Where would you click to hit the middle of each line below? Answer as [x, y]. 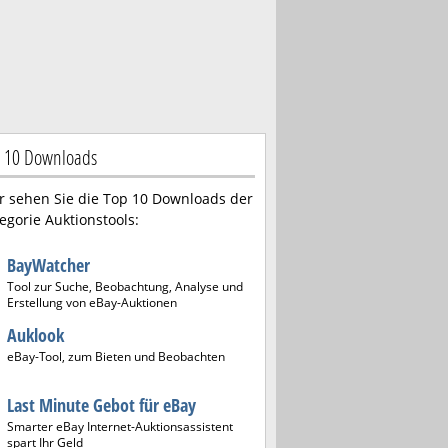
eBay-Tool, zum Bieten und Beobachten [116, 356]
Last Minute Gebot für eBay [101, 405]
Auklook [35, 335]
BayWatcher [48, 265]
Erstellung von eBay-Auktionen [92, 302]
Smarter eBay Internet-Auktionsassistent [120, 426]
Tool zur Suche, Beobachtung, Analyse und [125, 286]
